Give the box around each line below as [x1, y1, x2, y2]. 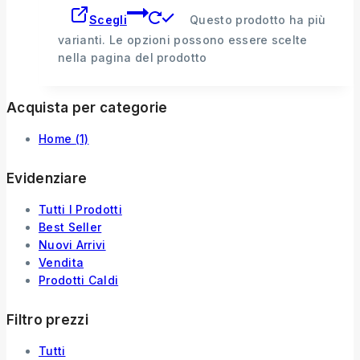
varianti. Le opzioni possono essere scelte [58, 32, 308, 47]
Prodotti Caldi [39, 272, 119, 287]
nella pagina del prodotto [58, 50, 207, 64]
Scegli [89, 12, 127, 27]
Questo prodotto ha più [190, 12, 326, 27]
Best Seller [39, 219, 102, 234]
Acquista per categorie [6, 99, 168, 116]
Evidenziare [6, 170, 88, 186]
